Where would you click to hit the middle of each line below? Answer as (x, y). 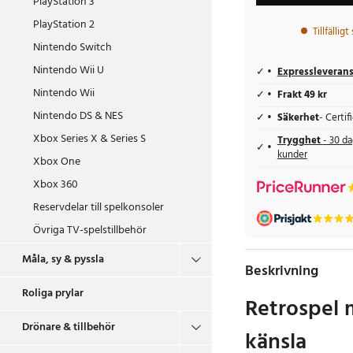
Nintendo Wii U (69, 71)
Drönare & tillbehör (69, 327)
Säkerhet (298, 118)
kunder (292, 155)
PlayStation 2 (64, 25)
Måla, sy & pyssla (63, 260)
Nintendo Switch (72, 48)
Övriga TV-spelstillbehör (90, 230)
